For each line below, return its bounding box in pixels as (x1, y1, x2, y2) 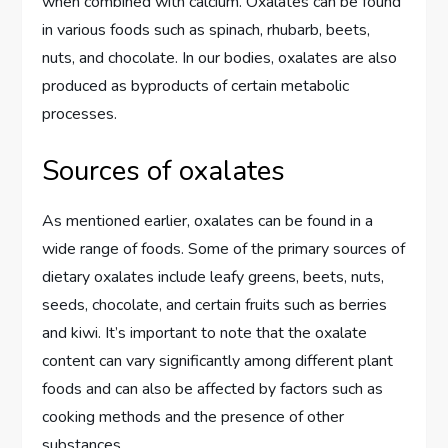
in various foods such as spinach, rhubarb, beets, (42, 19, 371, 42)
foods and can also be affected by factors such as (42, 378, 384, 401)
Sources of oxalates (42, 152, 286, 191)
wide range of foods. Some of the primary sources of (42, 238, 406, 261)
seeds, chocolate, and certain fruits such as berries (42, 294, 388, 317)
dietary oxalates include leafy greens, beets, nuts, (42, 266, 385, 289)
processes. (42, 103, 118, 126)
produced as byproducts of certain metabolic (42, 75, 350, 98)
